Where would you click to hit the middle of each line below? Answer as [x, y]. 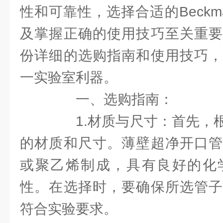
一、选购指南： [111, 99]
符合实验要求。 [69, 209]
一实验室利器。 [69, 77]
